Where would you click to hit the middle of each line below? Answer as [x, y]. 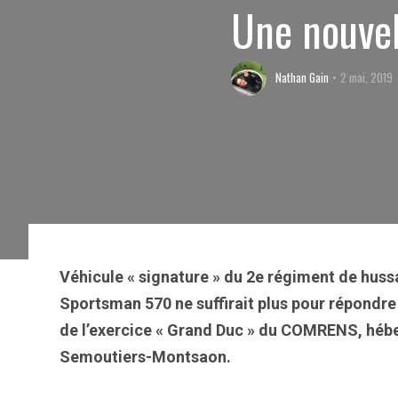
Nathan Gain [302, 77]
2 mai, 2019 [367, 77]
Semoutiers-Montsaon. [145, 357]
